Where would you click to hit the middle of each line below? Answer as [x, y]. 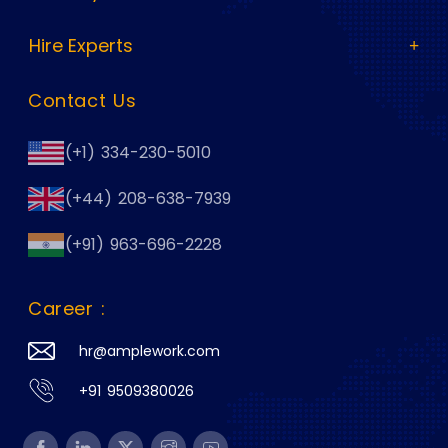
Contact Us [82, 101]
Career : [67, 309]
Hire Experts [80, 46]
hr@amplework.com [149, 351]
